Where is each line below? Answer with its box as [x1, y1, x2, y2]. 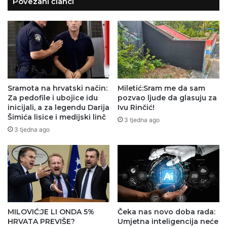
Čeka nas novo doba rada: [118, 207, 215, 217]
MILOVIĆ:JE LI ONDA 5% [8, 207, 94, 217]
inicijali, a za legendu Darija [8, 102, 109, 112]
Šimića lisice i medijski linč [8, 112, 106, 122]
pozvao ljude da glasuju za [118, 93, 217, 102]
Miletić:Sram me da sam [118, 83, 205, 93]
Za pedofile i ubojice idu [8, 93, 98, 102]
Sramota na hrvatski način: [8, 83, 107, 93]
